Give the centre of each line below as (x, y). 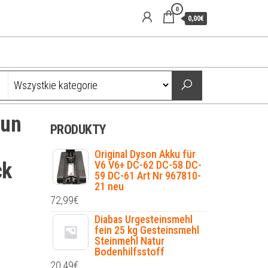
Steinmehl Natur (129, 241)
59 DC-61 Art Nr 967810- (147, 176)
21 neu (109, 186)
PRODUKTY (78, 130)
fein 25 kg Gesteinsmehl (147, 230)
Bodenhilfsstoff (129, 252)
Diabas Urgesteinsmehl (143, 219)
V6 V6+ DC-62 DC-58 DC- (148, 165)
